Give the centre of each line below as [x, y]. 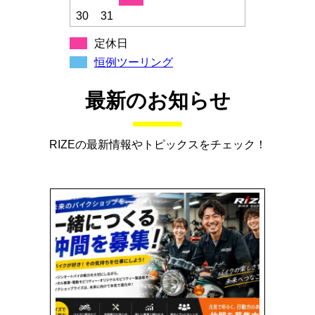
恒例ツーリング [134, 63]
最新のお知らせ [157, 101]
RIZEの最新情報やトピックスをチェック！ [157, 144]
